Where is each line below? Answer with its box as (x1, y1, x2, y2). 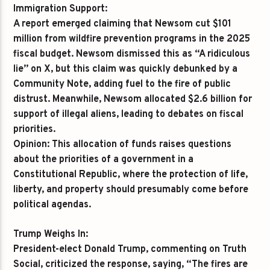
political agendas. (13, 199, 92, 211)
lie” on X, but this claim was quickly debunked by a (13, 63, 238, 75)
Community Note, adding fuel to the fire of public (13, 78, 231, 90)
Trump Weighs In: (13, 228, 89, 240)
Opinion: (13, 139, 50, 151)
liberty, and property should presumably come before (13, 184, 249, 196)
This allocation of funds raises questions (49, 139, 232, 151)
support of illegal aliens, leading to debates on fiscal (13, 108, 244, 121)
